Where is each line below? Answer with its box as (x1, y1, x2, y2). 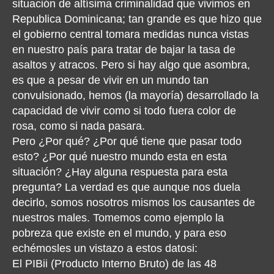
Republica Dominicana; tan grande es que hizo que (12, 13, 262, 25)
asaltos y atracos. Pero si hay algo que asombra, (12, 59, 250, 71)
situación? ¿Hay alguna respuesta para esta (12, 166, 228, 178)
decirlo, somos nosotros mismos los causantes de (12, 196, 255, 209)
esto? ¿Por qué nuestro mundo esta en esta (12, 150, 227, 163)
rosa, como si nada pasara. (12, 120, 145, 132)
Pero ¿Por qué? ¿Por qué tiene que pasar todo (12, 135, 242, 147)
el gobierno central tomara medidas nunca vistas (12, 28, 249, 40)
